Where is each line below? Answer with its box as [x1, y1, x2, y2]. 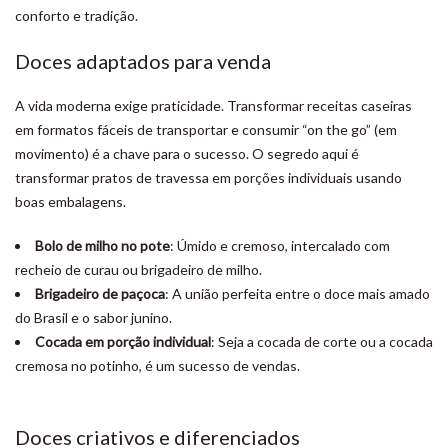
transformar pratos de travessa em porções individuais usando [15, 169, 402, 186]
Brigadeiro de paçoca [35, 285, 165, 302]
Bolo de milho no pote [35, 237, 170, 254]
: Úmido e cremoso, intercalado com [170, 237, 390, 254]
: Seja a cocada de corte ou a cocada [211, 333, 433, 350]
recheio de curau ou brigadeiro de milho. [15, 261, 262, 278]
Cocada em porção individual [35, 333, 211, 350]
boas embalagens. [15, 193, 126, 210]
